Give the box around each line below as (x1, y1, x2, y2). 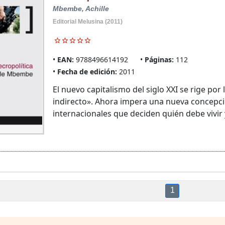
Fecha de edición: (57, 67, 117, 77)
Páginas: (144, 55, 174, 65)
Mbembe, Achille (52, 5, 109, 13)
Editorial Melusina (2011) (52, 18, 123, 26)
